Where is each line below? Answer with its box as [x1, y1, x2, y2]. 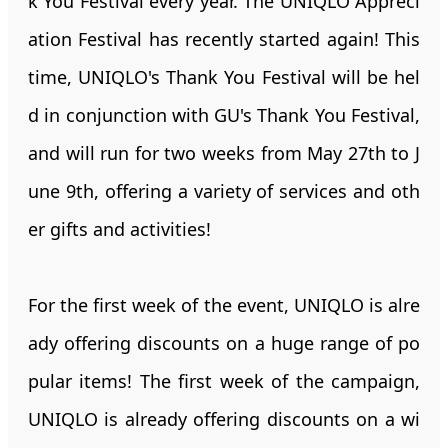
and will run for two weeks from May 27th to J [28, 140, 420, 165]
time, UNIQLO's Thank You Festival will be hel [28, 64, 420, 89]
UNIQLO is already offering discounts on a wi [28, 406, 420, 431]
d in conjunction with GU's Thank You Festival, [28, 102, 420, 127]
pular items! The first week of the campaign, [28, 368, 420, 393]
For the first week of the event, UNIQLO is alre [28, 292, 420, 317]
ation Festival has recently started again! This [28, 26, 420, 51]
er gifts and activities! [28, 216, 211, 241]
